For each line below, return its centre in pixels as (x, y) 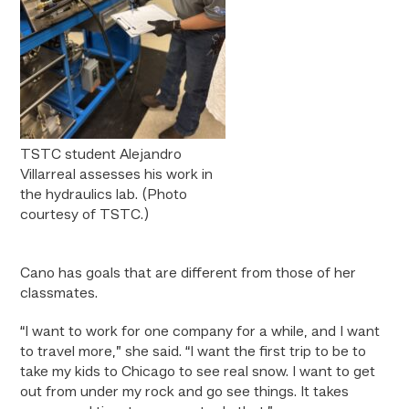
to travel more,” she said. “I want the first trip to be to (194, 352)
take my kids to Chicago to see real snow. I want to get (198, 372)
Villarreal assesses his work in (117, 175)
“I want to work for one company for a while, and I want (200, 332)
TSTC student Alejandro (101, 155)
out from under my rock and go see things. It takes (185, 393)
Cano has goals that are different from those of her (189, 274)
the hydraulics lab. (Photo (104, 195)
